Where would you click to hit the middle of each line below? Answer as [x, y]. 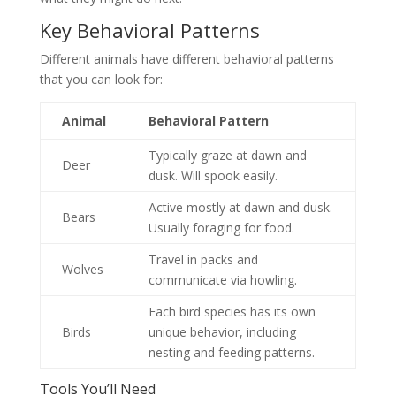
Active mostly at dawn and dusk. [240, 208]
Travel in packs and [203, 260]
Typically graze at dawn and [227, 156]
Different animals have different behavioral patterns [187, 59]
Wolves [82, 270]
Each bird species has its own [232, 312]
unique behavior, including [222, 332]
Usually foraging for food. [221, 228]
